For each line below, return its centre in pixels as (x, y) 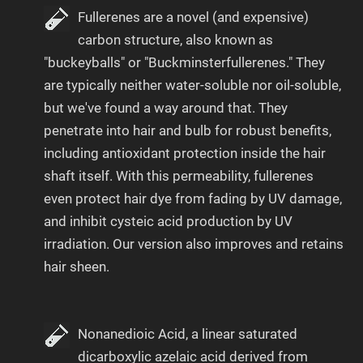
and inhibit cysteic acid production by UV (168, 221)
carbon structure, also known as (175, 39)
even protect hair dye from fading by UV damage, (193, 198)
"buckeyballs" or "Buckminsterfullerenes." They (184, 62)
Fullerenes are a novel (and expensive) (193, 17)
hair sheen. (77, 266)
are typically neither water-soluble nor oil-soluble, (192, 85)
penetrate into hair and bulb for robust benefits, (188, 130)
